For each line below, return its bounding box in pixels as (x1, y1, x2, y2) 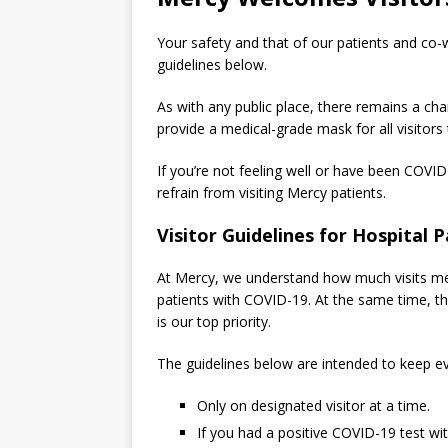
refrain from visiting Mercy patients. (157, 183, 386, 202)
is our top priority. (157, 312, 271, 331)
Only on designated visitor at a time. (197, 396, 430, 415)
